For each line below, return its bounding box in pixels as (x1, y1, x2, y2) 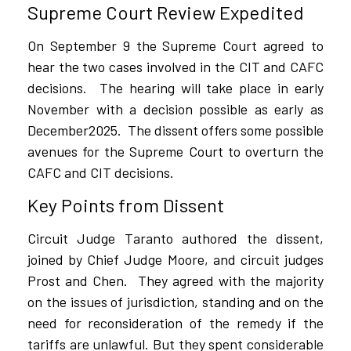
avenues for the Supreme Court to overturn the (27, 143, 324, 161)
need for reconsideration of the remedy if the (27, 313, 324, 331)
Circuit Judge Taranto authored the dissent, (27, 229, 324, 247)
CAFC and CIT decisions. (27, 164, 174, 182)
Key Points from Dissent (27, 193, 224, 216)
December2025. (27, 121, 121, 139)
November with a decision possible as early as (27, 100, 324, 118)
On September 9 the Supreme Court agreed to (27, 37, 324, 55)
